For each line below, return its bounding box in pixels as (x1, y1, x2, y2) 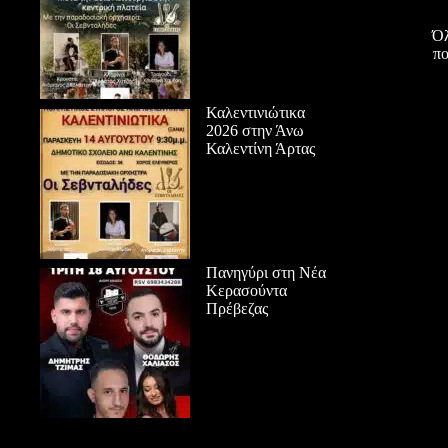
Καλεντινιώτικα (206, 104, 305, 122)
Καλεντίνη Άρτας (206, 140, 315, 158)
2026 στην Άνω (206, 122, 304, 140)
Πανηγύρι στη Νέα (206, 263, 326, 281)
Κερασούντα (206, 281, 287, 299)
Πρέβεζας (206, 299, 268, 317)
